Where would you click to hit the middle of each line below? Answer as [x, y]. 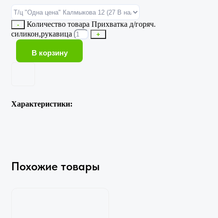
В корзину [49, 53]
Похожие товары [55, 166]
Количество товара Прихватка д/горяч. [91, 24]
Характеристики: [42, 104]
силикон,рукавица [42, 34]
